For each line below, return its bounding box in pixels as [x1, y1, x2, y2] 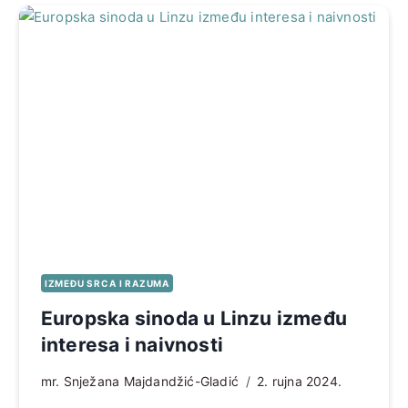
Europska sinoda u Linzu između [40, 307, 348, 331]
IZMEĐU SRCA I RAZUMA [44, 278, 169, 290]
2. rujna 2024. [257, 373, 342, 390]
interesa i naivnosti [40, 333, 223, 357]
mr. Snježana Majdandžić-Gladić [40, 373, 240, 390]
